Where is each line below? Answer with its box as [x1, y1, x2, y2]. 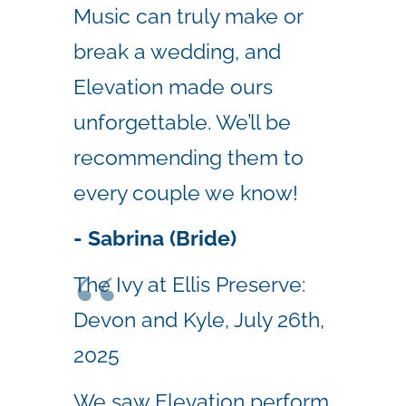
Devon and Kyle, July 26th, [73, 307, 324, 332]
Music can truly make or [73, 3, 303, 28]
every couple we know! [73, 179, 298, 205]
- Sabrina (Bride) [73, 226, 242, 251]
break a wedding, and [73, 38, 281, 63]
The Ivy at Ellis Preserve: [73, 272, 305, 296]
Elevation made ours [73, 73, 273, 99]
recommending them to [73, 144, 304, 169]
